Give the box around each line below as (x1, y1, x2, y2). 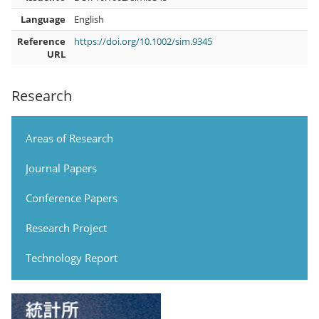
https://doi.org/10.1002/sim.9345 (74, 34, 213, 48)
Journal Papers (26, 160, 97, 175)
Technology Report (26, 250, 117, 265)
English (74, 12, 105, 26)
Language (20, 12, 66, 26)
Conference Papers (26, 190, 117, 205)
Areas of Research (26, 130, 113, 145)
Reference (16, 34, 66, 48)
